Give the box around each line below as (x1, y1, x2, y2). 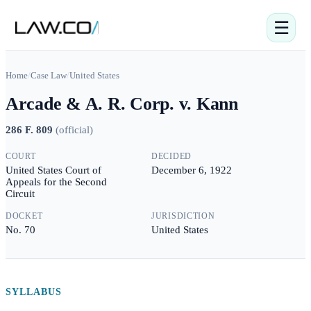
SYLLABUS (6, 287, 62, 297)
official (59, 124, 90, 135)
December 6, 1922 (151, 165, 232, 176)
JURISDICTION (151, 211, 215, 221)
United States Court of (6, 165, 101, 176)
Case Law (31, 70, 67, 81)
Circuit (6, 188, 35, 199)
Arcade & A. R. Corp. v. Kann (6, 94, 238, 114)
